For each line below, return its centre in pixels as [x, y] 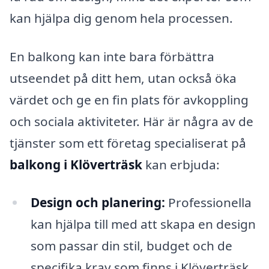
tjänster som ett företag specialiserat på [128, 143]
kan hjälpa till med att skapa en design [143, 224]
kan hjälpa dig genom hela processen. [121, 18]
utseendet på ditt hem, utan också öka [123, 78]
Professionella [208, 203]
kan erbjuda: [181, 164]
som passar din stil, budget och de [131, 246]
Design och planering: [98, 203]
